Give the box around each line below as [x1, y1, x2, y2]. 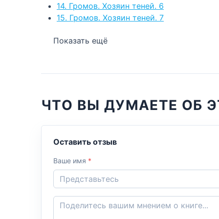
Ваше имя [53, 156, 88, 165]
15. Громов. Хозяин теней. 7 [57, 12, 164, 22]
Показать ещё [53, 35, 108, 45]
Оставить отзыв [53, 136, 117, 147]
